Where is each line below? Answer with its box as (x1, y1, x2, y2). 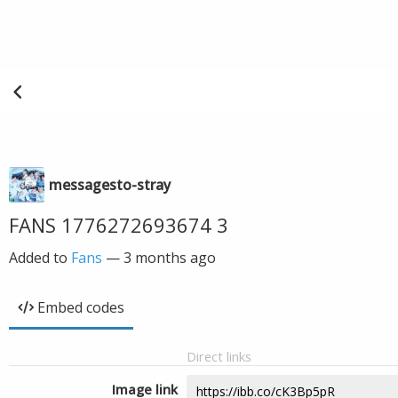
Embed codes (37, 298, 124, 317)
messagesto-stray (49, 175, 171, 195)
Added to (9, 248, 71, 267)
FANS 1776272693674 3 (9, 211, 228, 238)
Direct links (187, 347, 251, 365)
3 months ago (123, 248, 216, 267)
